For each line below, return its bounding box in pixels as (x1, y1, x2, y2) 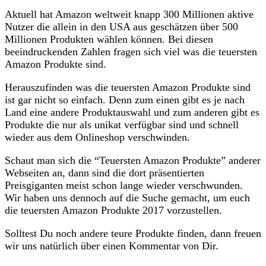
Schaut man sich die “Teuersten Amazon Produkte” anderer (5, 154, 261, 166)
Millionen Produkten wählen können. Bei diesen (5, 33, 213, 45)
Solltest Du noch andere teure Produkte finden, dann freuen (5, 227, 261, 239)
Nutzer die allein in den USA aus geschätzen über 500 (5, 20, 238, 33)
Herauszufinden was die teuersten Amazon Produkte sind (5, 81, 251, 93)
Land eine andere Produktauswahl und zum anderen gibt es (5, 106, 259, 118)
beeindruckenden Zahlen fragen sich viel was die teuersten (5, 45, 257, 58)
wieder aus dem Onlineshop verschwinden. (5, 131, 190, 143)
